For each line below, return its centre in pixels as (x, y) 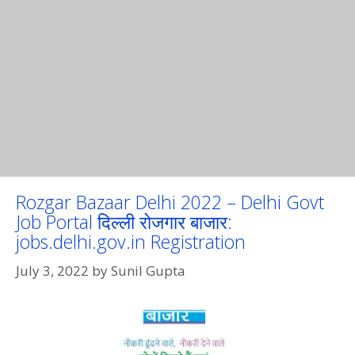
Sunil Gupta (148, 270)
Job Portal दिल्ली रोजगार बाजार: (124, 222)
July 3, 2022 (52, 270)
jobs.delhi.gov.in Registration (131, 242)
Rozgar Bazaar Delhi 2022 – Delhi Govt (170, 202)
